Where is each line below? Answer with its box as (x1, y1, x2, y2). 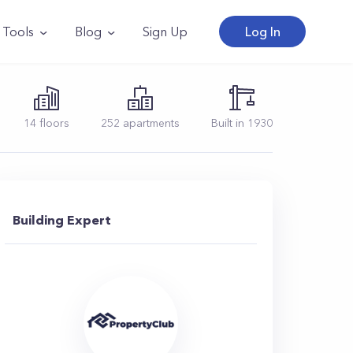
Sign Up (143, 24, 188, 39)
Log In (244, 24, 281, 39)
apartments (120, 116, 180, 130)
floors (36, 116, 69, 130)
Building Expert (13, 212, 111, 228)
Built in (211, 116, 247, 130)
